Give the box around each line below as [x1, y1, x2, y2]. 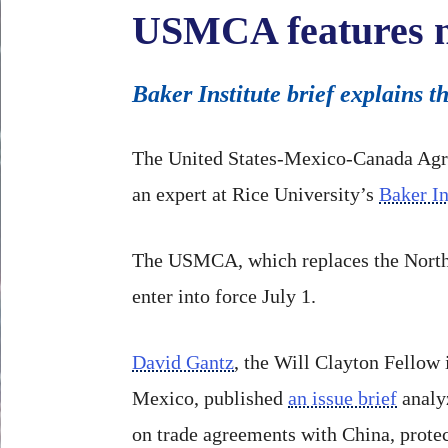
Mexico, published [132, 386, 288, 409]
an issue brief [288, 386, 397, 409]
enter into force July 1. [132, 284, 316, 307]
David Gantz [132, 350, 234, 373]
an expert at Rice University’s [132, 182, 379, 205]
